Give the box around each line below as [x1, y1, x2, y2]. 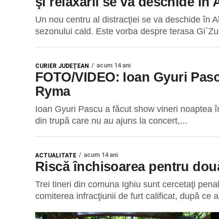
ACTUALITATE [35, 152, 76, 159]
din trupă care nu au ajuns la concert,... [35, 116, 187, 126]
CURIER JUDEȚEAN [35, 63, 89, 69]
